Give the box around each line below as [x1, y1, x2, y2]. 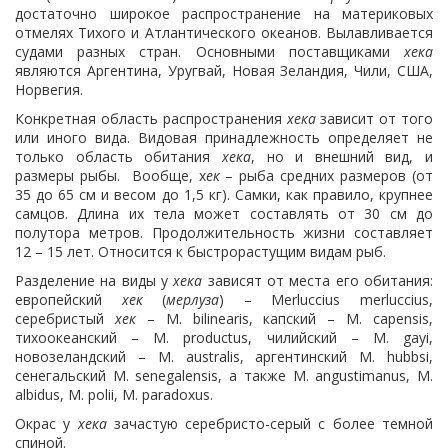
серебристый [15, 309, 115, 328]
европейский [15, 290, 122, 309]
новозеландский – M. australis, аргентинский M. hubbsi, [15, 347, 433, 366]
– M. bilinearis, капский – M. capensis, [135, 309, 433, 328]
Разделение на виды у [15, 271, 174, 290]
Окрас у [15, 414, 78, 433]
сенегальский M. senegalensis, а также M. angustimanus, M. [15, 366, 433, 385]
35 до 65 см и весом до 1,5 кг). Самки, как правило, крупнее [15, 185, 433, 204]
